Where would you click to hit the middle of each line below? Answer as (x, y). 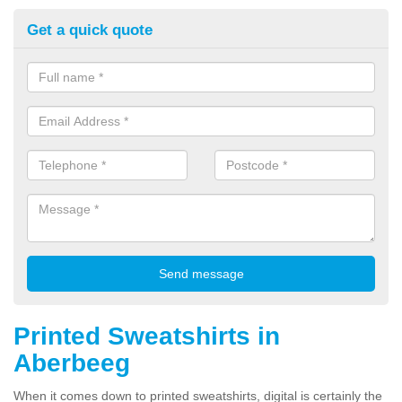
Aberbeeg (72, 363)
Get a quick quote (90, 30)
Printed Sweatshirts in (147, 336)
